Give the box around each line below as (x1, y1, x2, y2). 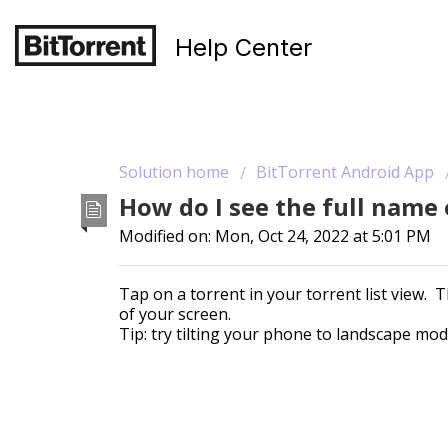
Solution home (119, 161, 233, 183)
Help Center (175, 33, 312, 62)
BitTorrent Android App (256, 161, 434, 183)
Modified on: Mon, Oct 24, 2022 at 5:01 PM (119, 225, 431, 248)
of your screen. (119, 303, 231, 326)
